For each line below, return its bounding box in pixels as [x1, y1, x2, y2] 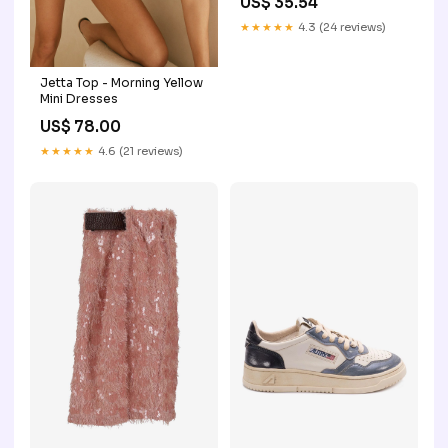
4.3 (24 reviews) [295, 20, 386, 35]
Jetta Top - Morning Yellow [40, 75, 203, 91]
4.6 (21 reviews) [95, 144, 183, 159]
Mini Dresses [40, 91, 118, 107]
